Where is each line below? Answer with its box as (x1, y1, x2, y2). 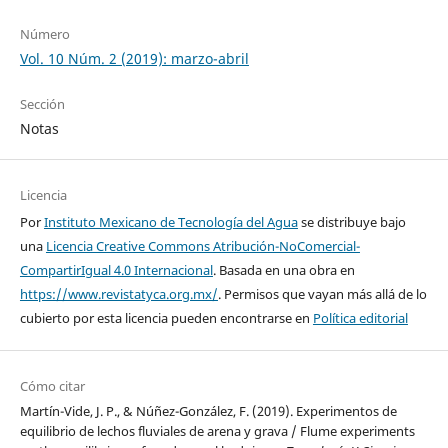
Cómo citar (19, 377, 85, 396)
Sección (19, 95, 65, 114)
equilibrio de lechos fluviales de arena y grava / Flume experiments (19, 422, 415, 441)
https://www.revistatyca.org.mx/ (19, 285, 218, 304)
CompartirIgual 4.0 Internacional (19, 261, 213, 280)
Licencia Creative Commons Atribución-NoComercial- (45, 237, 360, 256)
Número (19, 25, 70, 44)
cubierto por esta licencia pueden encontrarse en (19, 309, 313, 328)
